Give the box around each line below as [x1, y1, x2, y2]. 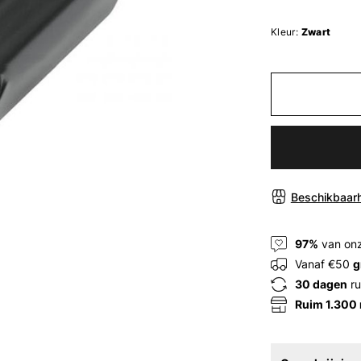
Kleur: [270, 25, 299, 38]
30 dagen [294, 277, 347, 292]
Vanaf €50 [294, 257, 353, 272]
